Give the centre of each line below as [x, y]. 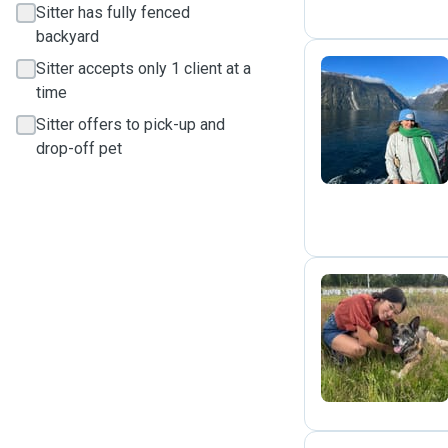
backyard [67, 36]
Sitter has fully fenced [113, 12]
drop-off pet [79, 148]
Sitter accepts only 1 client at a [143, 68]
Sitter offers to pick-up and [130, 124]
